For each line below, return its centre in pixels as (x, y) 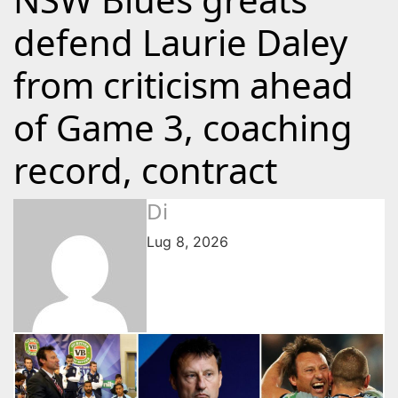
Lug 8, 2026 (187, 242)
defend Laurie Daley (180, 42)
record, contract (145, 170)
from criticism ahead (183, 85)
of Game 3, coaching (183, 127)
